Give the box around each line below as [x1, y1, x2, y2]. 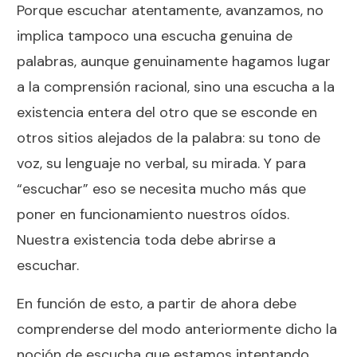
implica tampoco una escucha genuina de [17, 25, 292, 45]
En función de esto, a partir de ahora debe [17, 293, 296, 313]
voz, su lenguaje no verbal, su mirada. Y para [17, 153, 306, 173]
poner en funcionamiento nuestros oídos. [17, 204, 289, 224]
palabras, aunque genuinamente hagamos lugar [17, 51, 331, 71]
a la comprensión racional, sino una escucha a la [17, 76, 335, 96]
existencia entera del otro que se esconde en [17, 102, 317, 122]
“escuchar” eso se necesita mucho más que [17, 178, 306, 198]
